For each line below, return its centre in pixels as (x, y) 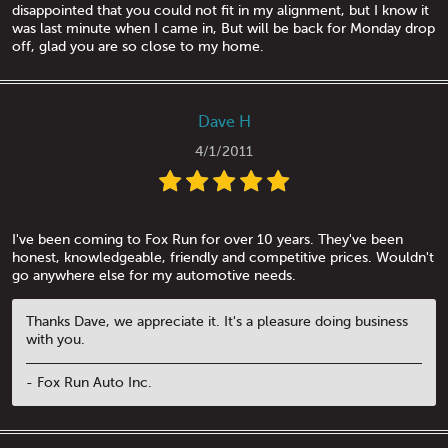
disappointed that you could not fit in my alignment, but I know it (220, 10)
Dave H (224, 121)
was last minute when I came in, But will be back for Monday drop (223, 28)
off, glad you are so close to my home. (138, 46)
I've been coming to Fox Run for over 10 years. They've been (207, 239)
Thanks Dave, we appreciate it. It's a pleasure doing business (217, 321)
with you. (55, 339)
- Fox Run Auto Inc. (89, 383)
